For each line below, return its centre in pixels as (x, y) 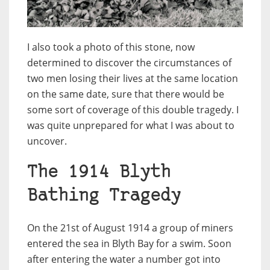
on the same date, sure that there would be (126, 94)
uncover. (47, 141)
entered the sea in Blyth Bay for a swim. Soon (129, 243)
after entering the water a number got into (124, 259)
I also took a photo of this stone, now (111, 47)
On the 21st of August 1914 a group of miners (130, 228)
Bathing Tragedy (104, 196)
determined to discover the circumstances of (129, 62)
